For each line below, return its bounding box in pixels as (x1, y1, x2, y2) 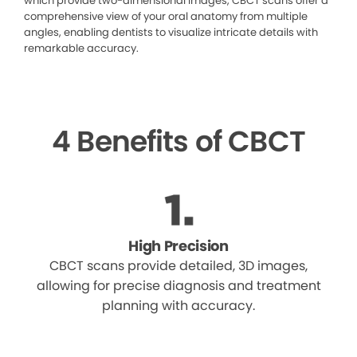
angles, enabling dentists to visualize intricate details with (24, 25, 318, 41)
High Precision (128, 236, 229, 257)
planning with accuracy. (102, 296, 255, 316)
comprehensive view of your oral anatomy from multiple (24, 9, 308, 25)
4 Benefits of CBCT (52, 121, 305, 163)
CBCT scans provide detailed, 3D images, (49, 257, 308, 276)
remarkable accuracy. (24, 41, 139, 57)
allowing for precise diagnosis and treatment (36, 277, 321, 296)
